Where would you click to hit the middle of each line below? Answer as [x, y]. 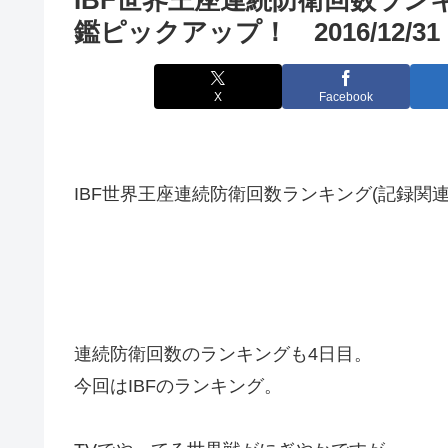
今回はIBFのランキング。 [178, 385]
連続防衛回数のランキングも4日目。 [223, 353]
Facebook [346, 97]
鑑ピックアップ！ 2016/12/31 [257, 31]
